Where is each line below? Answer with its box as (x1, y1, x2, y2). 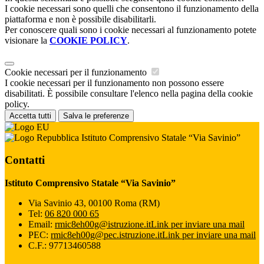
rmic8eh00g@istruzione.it (55, 219, 151, 230)
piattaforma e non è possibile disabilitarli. (5, 14, 156, 24)
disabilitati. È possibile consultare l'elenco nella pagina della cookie (5, 88, 253, 98)
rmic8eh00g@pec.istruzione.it (51, 230, 162, 240)
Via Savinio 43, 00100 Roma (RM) (28, 198, 160, 209)
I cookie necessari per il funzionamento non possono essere (5, 77, 224, 88)
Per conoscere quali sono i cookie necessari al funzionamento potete (5, 24, 256, 35)
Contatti (5, 154, 45, 167)
